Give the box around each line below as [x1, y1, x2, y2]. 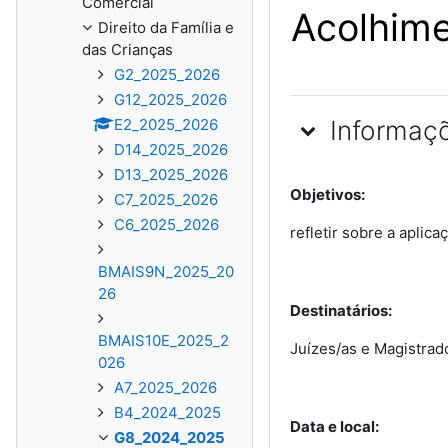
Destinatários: [289, 301, 392, 320]
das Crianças [82, 40, 173, 59]
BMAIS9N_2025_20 [98, 262, 234, 281]
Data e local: [289, 417, 379, 436]
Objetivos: [289, 185, 365, 204]
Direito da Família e [98, 18, 234, 37]
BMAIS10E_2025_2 [98, 331, 229, 350]
